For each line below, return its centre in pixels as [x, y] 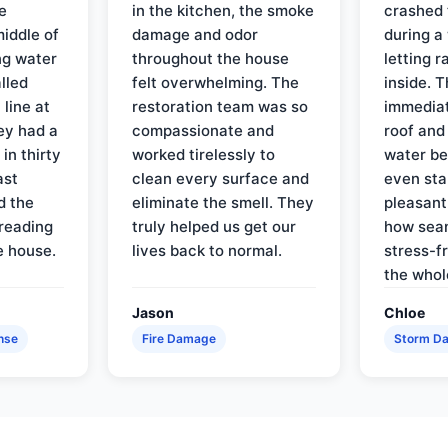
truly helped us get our [214, 226]
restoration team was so [220, 106]
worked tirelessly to [204, 154]
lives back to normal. [207, 250]
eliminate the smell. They [223, 202]
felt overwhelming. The [216, 82]
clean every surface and [221, 178]
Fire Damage [179, 338]
